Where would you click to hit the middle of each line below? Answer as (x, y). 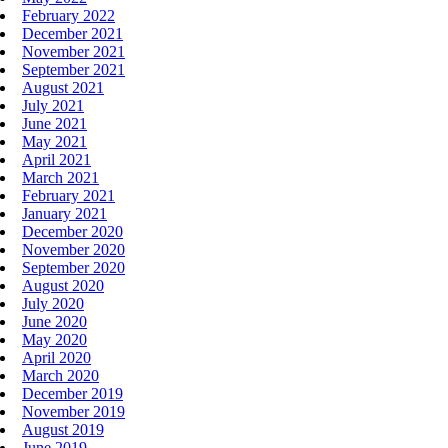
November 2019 (73, 411)
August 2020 (63, 285)
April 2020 (56, 357)
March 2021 (60, 177)
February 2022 (68, 15)
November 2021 (73, 51)
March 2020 (60, 375)
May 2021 (54, 141)
